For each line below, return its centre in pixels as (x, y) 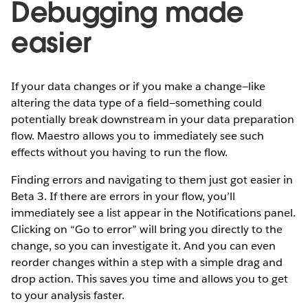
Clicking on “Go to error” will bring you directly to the (147, 229)
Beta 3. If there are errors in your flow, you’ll (123, 196)
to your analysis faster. (68, 295)
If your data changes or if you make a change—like (138, 86)
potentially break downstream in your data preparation (153, 119)
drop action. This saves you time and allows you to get (150, 278)
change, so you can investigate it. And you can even (143, 245)
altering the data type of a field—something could (136, 102)
